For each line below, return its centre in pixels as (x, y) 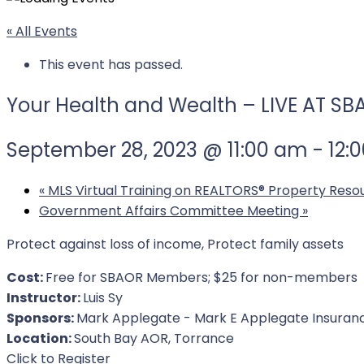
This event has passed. (111, 64)
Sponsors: (41, 318)
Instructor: (45, 297)
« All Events (42, 31)
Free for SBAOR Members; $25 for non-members (201, 277)
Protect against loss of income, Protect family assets (175, 244)
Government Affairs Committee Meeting (171, 210)
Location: (40, 338)
